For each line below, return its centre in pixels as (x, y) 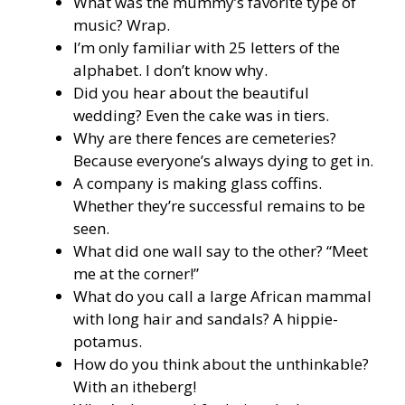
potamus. (108, 342)
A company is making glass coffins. (198, 184)
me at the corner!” (136, 274)
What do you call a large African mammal (222, 297)
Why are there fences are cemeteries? (205, 138)
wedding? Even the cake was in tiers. (201, 116)
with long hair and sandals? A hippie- (206, 319)
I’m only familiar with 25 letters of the (207, 48)
